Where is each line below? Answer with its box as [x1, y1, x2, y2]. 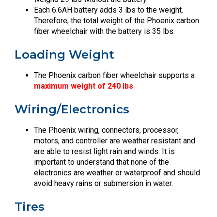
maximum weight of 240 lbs [34, 81, 133, 91]
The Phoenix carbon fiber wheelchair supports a [34, 70, 195, 80]
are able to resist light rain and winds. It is [34, 146, 175, 156]
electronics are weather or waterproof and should [34, 168, 200, 177]
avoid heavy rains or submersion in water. [34, 178, 173, 188]
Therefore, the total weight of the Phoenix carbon [34, 15, 199, 25]
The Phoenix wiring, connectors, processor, [34, 125, 179, 135]
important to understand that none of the [34, 157, 169, 167]
